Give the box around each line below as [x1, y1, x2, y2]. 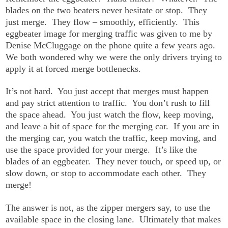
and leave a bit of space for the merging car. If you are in [6, 121, 220, 132]
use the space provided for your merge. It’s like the [6, 145, 197, 155]
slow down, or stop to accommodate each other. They [6, 168, 207, 179]
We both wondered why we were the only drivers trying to [6, 51, 222, 62]
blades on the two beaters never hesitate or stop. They [6, 5, 208, 15]
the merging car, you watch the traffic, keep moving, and [6, 133, 217, 144]
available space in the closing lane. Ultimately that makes [6, 214, 221, 224]
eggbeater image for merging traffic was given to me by [6, 28, 213, 39]
